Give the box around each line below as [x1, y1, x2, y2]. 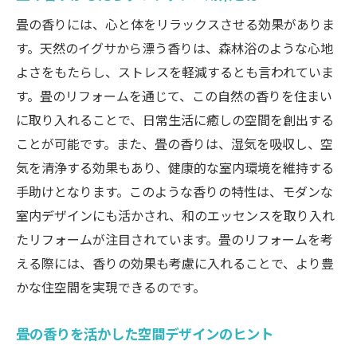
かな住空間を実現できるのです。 [16, 277, 206, 297]
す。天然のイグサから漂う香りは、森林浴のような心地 [16, 38, 333, 58]
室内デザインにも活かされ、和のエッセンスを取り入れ [16, 206, 335, 226]
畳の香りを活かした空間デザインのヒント [16, 323, 273, 344]
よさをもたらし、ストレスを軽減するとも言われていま [16, 62, 334, 82]
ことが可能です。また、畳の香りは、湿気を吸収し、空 [16, 134, 333, 154]
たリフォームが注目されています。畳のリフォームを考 [16, 229, 333, 249]
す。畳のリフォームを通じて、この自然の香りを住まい [16, 86, 332, 106]
